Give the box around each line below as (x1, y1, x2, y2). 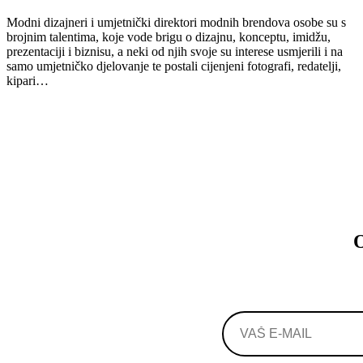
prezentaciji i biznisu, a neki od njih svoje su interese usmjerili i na (6, 44, 343, 58)
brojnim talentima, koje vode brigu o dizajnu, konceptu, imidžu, (6, 29, 331, 44)
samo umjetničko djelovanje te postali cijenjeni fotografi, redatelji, (6, 58, 341, 73)
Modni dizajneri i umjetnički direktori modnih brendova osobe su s (6, 15, 346, 29)
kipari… (6, 73, 49, 88)
